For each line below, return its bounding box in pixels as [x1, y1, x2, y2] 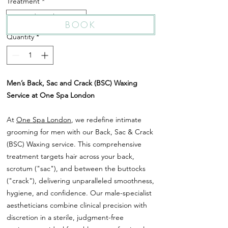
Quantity [7, 32, 34, 41]
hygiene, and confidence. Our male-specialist [7, 188, 152, 197]
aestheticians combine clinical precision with [7, 201, 147, 210]
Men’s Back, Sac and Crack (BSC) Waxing [7, 78, 137, 88]
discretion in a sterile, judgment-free [7, 213, 124, 222]
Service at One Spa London [7, 91, 95, 100]
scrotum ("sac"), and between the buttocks [7, 164, 146, 173]
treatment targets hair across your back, [7, 152, 134, 161]
